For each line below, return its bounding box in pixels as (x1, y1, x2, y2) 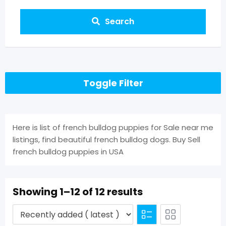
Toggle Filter (83, 77, 143, 89)
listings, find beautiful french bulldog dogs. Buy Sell (13, 134, 200, 145)
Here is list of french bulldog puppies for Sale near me (13, 122, 213, 133)
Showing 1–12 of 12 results (13, 185, 143, 199)
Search (105, 16, 134, 27)
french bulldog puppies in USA (13, 146, 124, 157)
